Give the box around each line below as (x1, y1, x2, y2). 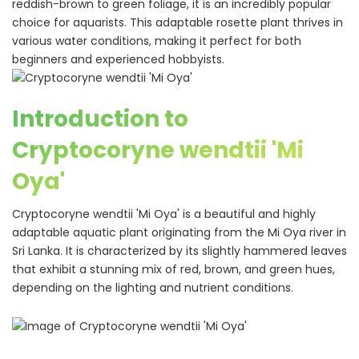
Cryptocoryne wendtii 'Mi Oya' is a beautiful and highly (12, 206, 316, 222)
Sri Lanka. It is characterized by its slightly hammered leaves (12, 243, 347, 259)
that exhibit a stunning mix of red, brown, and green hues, (12, 261, 335, 277)
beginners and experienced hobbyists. (12, 51, 224, 67)
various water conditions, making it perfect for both (12, 33, 301, 49)
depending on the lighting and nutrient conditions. (12, 280, 293, 296)
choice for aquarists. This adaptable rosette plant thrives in (12, 14, 343, 30)
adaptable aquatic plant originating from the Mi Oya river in (12, 224, 346, 240)
